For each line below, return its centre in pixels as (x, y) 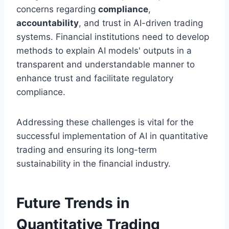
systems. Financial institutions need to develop (113, 37)
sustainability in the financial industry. (94, 164)
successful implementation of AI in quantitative (112, 136)
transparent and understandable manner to (106, 65)
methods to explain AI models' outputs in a (104, 51)
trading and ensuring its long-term (87, 150)
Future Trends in (73, 203)
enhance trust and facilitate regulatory (95, 78)
